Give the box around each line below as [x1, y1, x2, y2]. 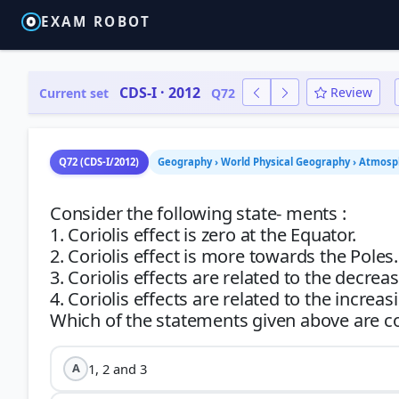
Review [330, 84, 372, 101]
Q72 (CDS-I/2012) [59, 155, 140, 168]
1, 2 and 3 [88, 359, 148, 378]
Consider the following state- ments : [50, 201, 346, 225]
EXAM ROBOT [40, 12, 151, 31]
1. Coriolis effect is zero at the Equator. [50, 223, 356, 247]
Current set [39, 84, 109, 102]
